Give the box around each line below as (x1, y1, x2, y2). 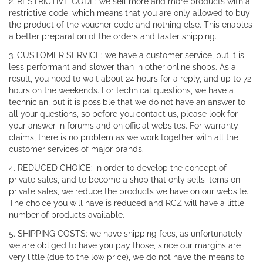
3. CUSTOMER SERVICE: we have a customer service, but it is (9, 50, 244, 60)
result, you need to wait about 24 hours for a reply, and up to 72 (9, 74, 251, 83)
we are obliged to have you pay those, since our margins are (9, 241, 241, 250)
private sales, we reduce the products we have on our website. (9, 187, 248, 196)
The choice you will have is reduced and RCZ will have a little (9, 198, 244, 208)
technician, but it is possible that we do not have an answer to (9, 97, 245, 107)
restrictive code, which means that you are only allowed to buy (9, 8, 250, 18)
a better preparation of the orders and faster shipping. (9, 32, 217, 41)
